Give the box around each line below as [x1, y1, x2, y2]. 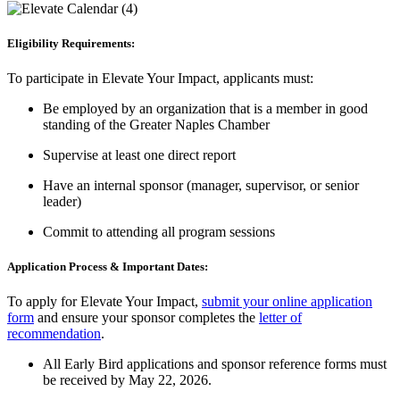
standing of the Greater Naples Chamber [43, 116, 270, 132]
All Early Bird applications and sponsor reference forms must [43, 356, 387, 372]
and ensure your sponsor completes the [34, 310, 259, 326]
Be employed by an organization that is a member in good [43, 100, 368, 116]
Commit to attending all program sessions [43, 223, 275, 239]
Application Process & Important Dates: [7, 260, 208, 274]
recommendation [7, 326, 101, 342]
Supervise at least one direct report [43, 146, 236, 162]
